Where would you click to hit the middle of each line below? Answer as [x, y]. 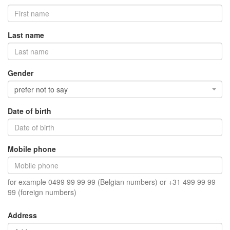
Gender [21, 73]
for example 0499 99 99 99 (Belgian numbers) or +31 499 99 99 [112, 182]
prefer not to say [41, 89]
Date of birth [30, 111]
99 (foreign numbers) [42, 192]
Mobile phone [32, 149]
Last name [26, 35]
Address [22, 215]
